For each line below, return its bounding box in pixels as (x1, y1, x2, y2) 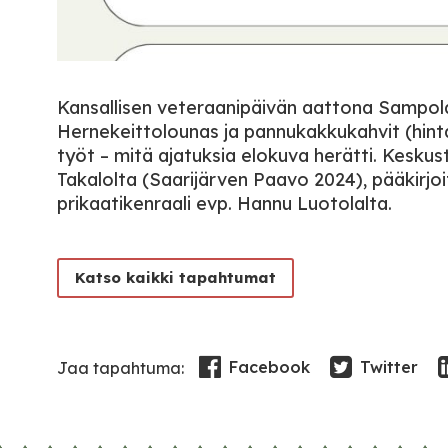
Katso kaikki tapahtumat (75, 268, 276, 288)
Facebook (229, 357, 310, 378)
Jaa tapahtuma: (57, 357, 184, 378)
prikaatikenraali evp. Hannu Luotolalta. (57, 192, 392, 216)
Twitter (360, 357, 418, 378)
